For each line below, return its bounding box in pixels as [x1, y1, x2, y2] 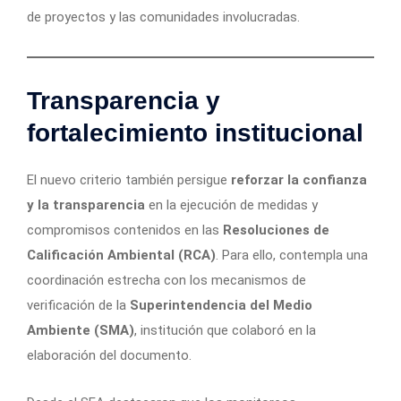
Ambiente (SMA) [27, 322, 134, 339]
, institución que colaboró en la [134, 322, 316, 339]
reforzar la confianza [231, 172, 367, 189]
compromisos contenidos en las [27, 222, 223, 239]
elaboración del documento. [27, 347, 192, 364]
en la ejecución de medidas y [145, 197, 318, 214]
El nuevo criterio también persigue [27, 172, 231, 189]
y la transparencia [27, 197, 145, 214]
